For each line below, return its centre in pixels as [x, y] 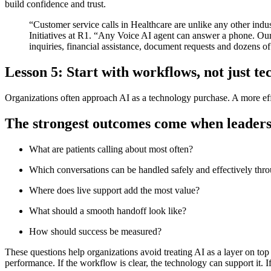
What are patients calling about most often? [111, 149]
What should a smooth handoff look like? [108, 211]
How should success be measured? [95, 231]
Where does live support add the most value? [114, 190]
